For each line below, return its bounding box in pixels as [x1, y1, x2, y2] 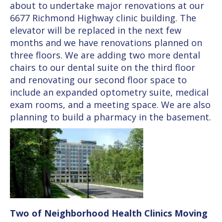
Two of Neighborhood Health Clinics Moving [10, 207, 208, 219]
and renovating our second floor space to [10, 74, 187, 86]
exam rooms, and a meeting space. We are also [10, 99, 211, 111]
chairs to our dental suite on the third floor [10, 61, 195, 74]
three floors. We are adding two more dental [10, 49, 200, 61]
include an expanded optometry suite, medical [10, 86, 209, 99]
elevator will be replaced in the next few [10, 24, 181, 37]
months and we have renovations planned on [10, 37, 202, 49]
